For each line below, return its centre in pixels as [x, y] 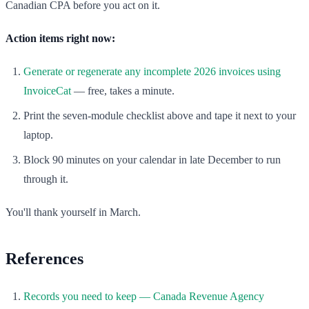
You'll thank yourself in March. [73, 212]
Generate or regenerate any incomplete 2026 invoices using [152, 72]
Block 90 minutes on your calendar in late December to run [152, 160]
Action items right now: [60, 39]
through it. [46, 179]
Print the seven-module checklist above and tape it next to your [160, 116]
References [44, 259]
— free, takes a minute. [123, 91]
